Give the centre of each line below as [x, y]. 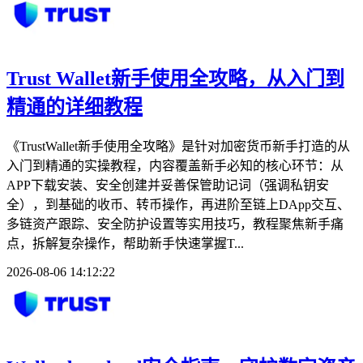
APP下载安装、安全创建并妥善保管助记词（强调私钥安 [168, 186]
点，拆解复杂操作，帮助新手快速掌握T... [125, 244]
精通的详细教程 [75, 107]
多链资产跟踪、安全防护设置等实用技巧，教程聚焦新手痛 [175, 224]
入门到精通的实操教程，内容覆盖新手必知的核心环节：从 [175, 166]
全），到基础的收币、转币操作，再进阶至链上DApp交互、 [178, 205]
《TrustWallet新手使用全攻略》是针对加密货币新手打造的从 [178, 147]
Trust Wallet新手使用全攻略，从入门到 [175, 79]
